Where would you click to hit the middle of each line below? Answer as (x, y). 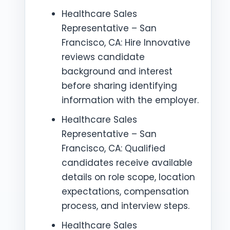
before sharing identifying (119, 86)
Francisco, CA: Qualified (113, 148)
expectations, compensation (125, 191)
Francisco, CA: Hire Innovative (126, 43)
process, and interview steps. (126, 206)
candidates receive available (127, 163)
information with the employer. (130, 100)
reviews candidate (103, 57)
